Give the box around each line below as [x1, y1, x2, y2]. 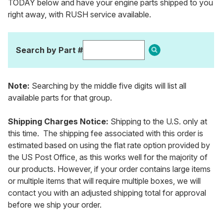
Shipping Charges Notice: [8, 116, 109, 127]
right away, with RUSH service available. [8, 9, 151, 20]
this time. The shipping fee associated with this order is [8, 128, 203, 139]
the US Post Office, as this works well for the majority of [8, 152, 208, 163]
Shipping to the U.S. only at [109, 116, 207, 127]
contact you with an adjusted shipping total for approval [8, 188, 206, 198]
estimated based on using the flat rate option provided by [8, 140, 210, 151]
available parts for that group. [8, 93, 112, 103]
